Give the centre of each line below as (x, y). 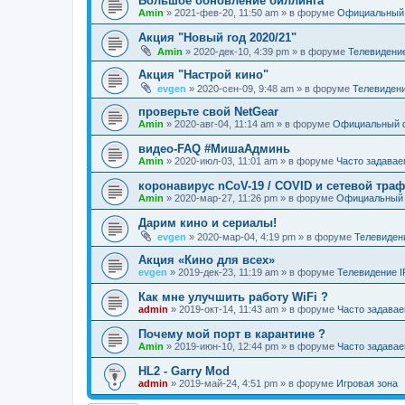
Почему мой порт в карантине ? (232, 334)
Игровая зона (367, 383)
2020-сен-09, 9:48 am (245, 89)
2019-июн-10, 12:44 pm (226, 346)
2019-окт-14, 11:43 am (229, 309)
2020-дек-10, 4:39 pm (241, 52)
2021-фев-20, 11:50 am (226, 13)
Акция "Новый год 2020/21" (217, 38)
